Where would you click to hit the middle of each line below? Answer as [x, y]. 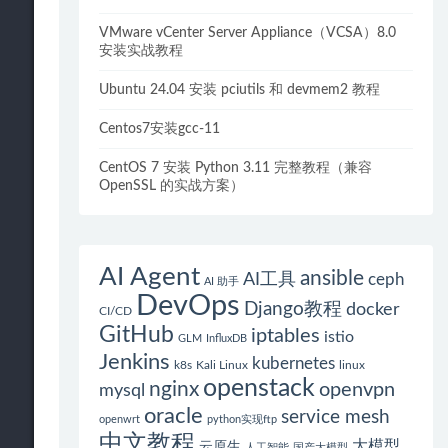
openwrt [120, 419]
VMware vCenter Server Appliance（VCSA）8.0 [248, 33]
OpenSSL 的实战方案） [172, 186]
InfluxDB [227, 338]
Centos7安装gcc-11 [160, 129]
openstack [259, 388]
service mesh [336, 417]
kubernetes [294, 363]
